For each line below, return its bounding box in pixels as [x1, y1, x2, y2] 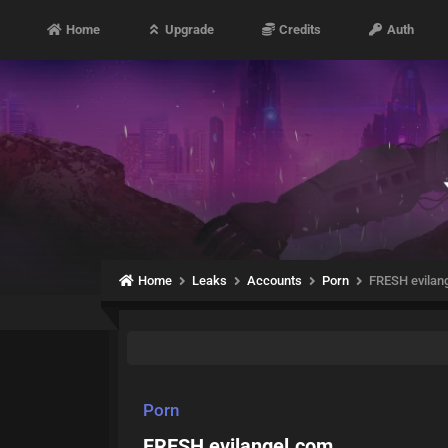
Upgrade [162, 22, 215, 37]
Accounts [247, 273, 303, 288]
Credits [276, 22, 322, 37]
